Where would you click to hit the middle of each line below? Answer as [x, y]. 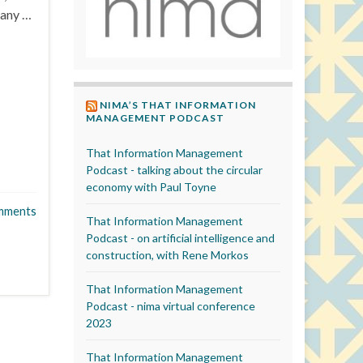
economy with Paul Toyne [151, 186]
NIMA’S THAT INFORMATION [178, 105]
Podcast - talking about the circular [174, 169]
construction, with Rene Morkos [167, 254]
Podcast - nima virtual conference [171, 305]
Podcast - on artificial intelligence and [180, 237]
